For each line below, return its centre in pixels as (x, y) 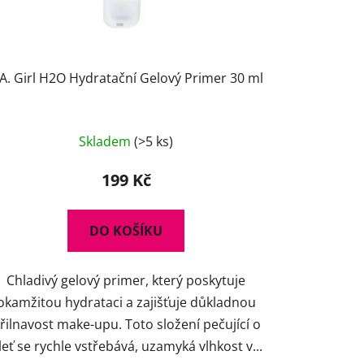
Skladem (107, 141)
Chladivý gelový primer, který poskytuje (126, 280)
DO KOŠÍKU (126, 230)
